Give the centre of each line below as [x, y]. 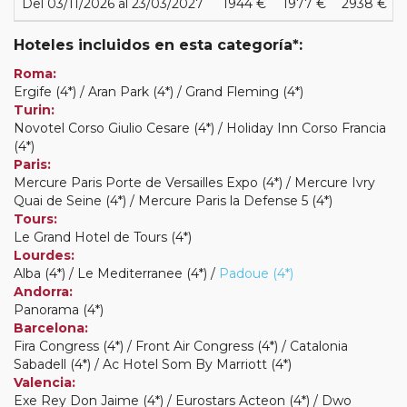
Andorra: [43, 291]
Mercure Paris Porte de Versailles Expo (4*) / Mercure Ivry [194, 182]
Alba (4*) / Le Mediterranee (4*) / [116, 273]
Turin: [34, 109]
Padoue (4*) [256, 273]
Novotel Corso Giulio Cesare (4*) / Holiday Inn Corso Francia [200, 128]
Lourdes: [44, 255]
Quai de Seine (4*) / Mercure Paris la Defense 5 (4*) [173, 200]
